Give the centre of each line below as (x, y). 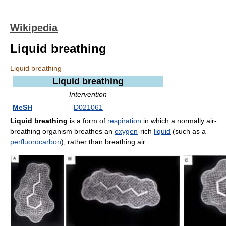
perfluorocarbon (36, 142)
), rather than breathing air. (104, 142)
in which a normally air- (179, 121)
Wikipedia (34, 28)
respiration (124, 121)
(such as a (188, 131)
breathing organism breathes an (62, 131)
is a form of (88, 121)
